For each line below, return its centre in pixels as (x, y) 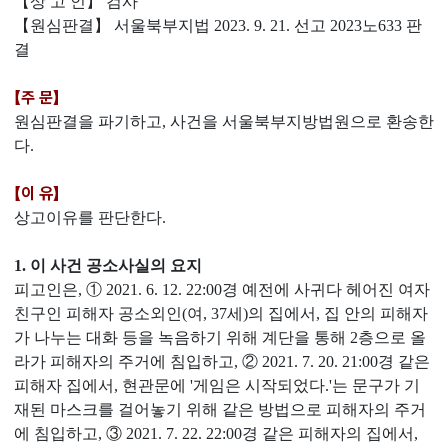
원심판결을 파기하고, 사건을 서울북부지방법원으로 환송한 (224, 121)
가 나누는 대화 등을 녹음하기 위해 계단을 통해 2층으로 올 (220, 337)
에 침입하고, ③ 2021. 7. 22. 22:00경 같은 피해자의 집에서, (216, 433)
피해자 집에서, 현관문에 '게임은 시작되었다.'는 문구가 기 (217, 385)
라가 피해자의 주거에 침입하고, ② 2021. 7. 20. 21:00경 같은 (222, 361)
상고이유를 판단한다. (90, 217)
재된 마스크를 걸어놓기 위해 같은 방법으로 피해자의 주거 (220, 409)
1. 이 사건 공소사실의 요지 (108, 265)
